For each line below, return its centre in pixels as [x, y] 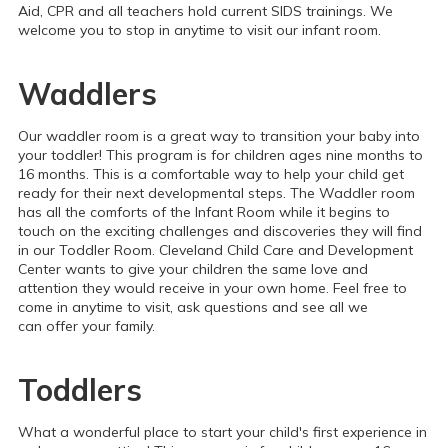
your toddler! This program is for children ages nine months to [220, 155]
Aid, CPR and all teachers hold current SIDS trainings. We [205, 11]
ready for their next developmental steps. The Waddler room [216, 193]
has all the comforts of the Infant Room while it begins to [204, 212]
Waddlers [87, 94]
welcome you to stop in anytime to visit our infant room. [199, 30]
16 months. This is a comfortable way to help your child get [211, 174]
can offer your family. [86, 326]
